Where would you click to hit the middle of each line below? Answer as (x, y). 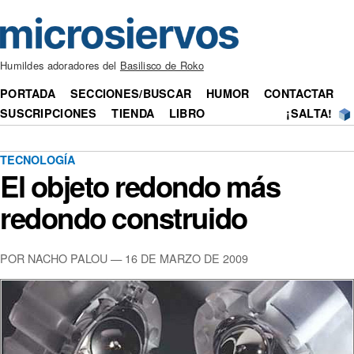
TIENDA (133, 113)
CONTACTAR (299, 94)
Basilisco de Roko (162, 66)
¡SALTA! (309, 113)
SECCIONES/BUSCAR (131, 94)
